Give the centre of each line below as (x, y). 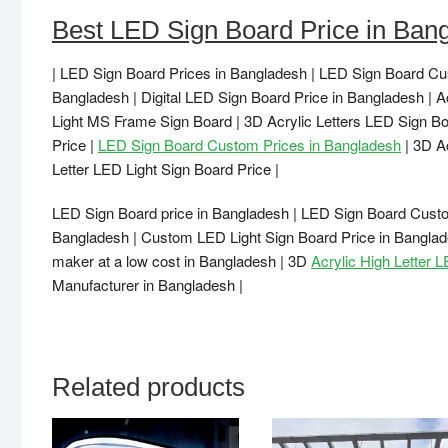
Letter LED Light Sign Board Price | (165, 169)
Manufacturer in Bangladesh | (147, 285)
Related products (148, 387)
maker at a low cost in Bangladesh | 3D (181, 261)
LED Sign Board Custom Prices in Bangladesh (249, 145)
